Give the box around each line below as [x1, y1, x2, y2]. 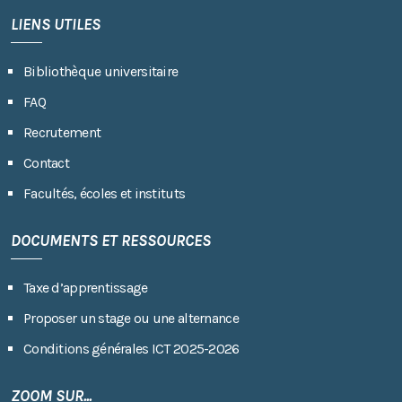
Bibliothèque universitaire [23, 62, 179, 80]
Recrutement [23, 123, 101, 141]
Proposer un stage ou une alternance [23, 309, 239, 327]
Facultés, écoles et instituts [23, 184, 186, 202]
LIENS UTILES [11, 13, 100, 34]
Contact [23, 153, 69, 171]
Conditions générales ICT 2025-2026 [23, 339, 240, 357]
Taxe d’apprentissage [23, 278, 148, 296]
